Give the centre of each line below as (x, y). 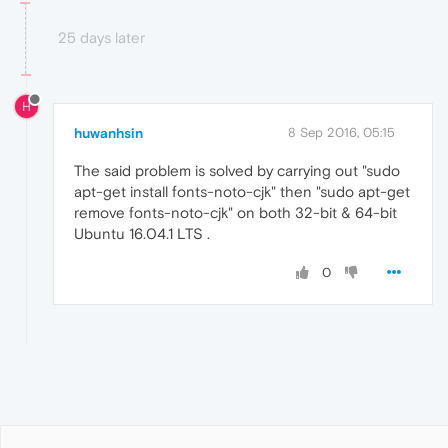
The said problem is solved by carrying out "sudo (237, 170)
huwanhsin (108, 132)
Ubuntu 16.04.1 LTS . (142, 233)
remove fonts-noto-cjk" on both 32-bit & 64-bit (235, 212)
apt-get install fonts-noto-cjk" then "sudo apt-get (242, 191)
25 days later (101, 38)
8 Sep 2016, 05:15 (341, 132)
